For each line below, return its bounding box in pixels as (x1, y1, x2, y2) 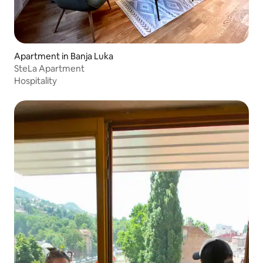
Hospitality (14, 75, 57, 87)
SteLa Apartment (14, 63, 85, 75)
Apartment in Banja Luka (14, 50, 113, 62)
